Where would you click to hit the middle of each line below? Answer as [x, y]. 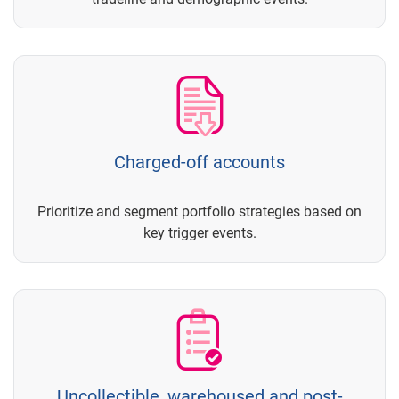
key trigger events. [199, 233]
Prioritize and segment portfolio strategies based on [199, 212]
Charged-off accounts [199, 163]
